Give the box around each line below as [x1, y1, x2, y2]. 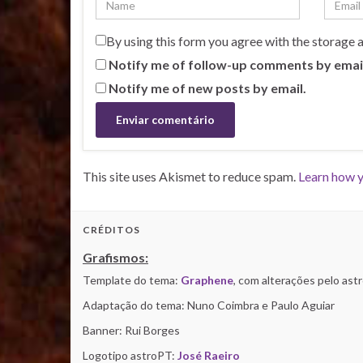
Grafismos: [83, 249, 148, 265]
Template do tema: [83, 272, 181, 287]
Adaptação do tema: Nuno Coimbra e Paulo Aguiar [83, 297, 335, 312]
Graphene [181, 272, 233, 287]
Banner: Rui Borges [83, 322, 180, 337]
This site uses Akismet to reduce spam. [83, 168, 298, 184]
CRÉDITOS [83, 223, 140, 236]
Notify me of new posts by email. [109, 79, 306, 96]
